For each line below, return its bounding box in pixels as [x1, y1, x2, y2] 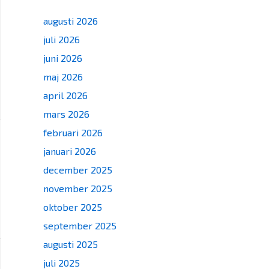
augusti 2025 [43, 238, 98, 250]
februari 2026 [43, 127, 103, 138]
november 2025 [43, 183, 112, 194]
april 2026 [43, 89, 88, 101]
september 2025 [43, 220, 116, 231]
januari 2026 [43, 145, 96, 157]
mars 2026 [43, 108, 89, 119]
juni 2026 [43, 52, 82, 64]
